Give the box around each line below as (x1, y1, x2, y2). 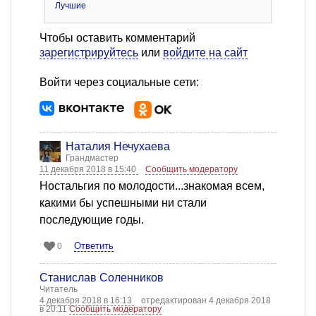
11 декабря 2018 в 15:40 (39, 164, 138, 175)
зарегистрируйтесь (39, 47, 138, 59)
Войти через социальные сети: (39, 76, 199, 89)
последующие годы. (39, 214, 144, 226)
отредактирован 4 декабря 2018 (141, 296, 271, 306)
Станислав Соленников (39, 272, 164, 284)
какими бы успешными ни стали (39, 197, 207, 209)
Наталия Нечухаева (66, 140, 170, 153)
